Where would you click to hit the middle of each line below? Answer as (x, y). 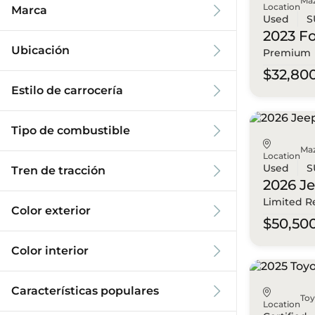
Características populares (85, 291)
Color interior (50, 251)
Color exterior (51, 211)
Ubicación (40, 50)
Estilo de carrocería (67, 90)
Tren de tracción (58, 171)
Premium (287, 53)
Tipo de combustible (71, 130)
